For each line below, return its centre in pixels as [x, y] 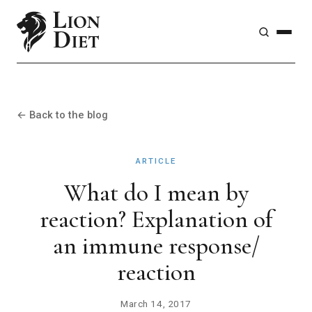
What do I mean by [156, 192]
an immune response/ [156, 245]
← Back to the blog [62, 115]
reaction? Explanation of [156, 219]
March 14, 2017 [156, 303]
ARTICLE [156, 161]
